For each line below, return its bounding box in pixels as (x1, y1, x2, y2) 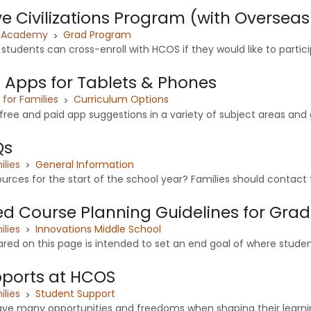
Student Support (35, 287, 115, 301)
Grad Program (63, 28, 131, 42)
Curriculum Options (74, 92, 169, 107)
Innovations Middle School (35, 221, 161, 236)
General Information (35, 157, 134, 171)
